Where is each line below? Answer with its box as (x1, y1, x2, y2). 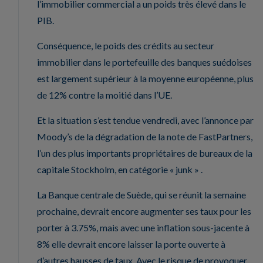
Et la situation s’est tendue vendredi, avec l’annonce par (37, 114, 254, 126)
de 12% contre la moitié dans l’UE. (37, 89, 172, 100)
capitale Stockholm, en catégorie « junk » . (37, 163, 203, 175)
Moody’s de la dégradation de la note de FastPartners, (37, 130, 252, 142)
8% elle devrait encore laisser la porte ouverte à (37, 238, 225, 249)
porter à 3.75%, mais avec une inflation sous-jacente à (37, 221, 249, 233)
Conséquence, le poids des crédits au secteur (37, 39, 214, 51)
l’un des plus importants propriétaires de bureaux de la (37, 147, 252, 159)
